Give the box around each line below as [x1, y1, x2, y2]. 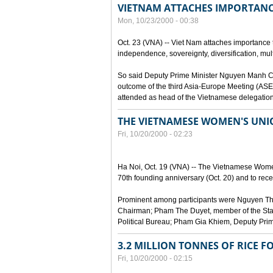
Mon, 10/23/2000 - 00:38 [118, 16, 199, 25]
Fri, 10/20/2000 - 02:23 [118, 130, 193, 138]
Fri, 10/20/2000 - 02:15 [118, 254, 193, 263]
